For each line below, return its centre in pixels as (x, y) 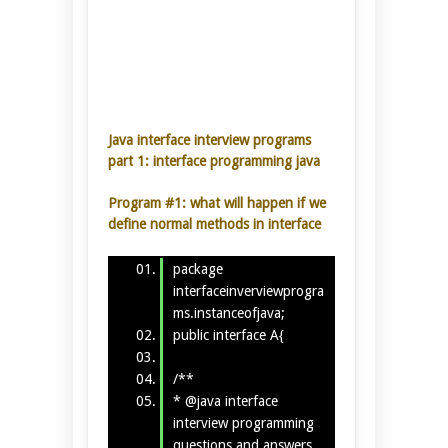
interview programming (245, 423)
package (197, 269)
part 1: (130, 160)
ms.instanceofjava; (228, 313)
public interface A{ (228, 335)
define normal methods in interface (214, 223)
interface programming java (236, 160)
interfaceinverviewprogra (248, 291)
